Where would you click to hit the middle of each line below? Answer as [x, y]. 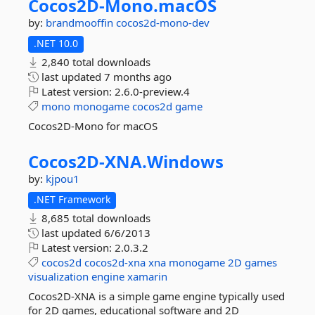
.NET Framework [72, 199]
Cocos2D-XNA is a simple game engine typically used [156, 296]
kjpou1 [63, 179]
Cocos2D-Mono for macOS [93, 126]
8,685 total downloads [95, 218]
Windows [185, 161]
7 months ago [138, 77]
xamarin [147, 276]
